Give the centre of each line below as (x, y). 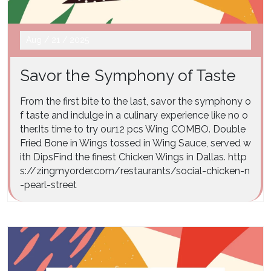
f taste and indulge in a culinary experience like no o (134, 115)
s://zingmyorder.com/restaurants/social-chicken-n (135, 171)
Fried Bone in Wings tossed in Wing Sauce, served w (135, 143)
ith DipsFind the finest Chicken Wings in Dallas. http (133, 157)
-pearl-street (48, 184)
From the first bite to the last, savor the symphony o (135, 101)
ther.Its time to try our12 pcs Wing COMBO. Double (133, 129)
